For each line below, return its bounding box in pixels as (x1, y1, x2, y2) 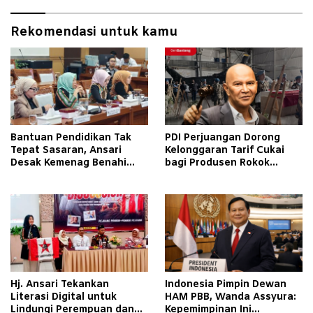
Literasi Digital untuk (10, 290, 117, 304)
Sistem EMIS (10, 168, 72, 182)
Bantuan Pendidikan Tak (10, 131, 131, 145)
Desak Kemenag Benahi (10, 156, 126, 170)
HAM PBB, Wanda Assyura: (165, 290, 296, 304)
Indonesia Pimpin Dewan (165, 277, 286, 291)
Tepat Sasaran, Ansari (10, 143, 122, 157)
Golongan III (165, 168, 224, 182)
